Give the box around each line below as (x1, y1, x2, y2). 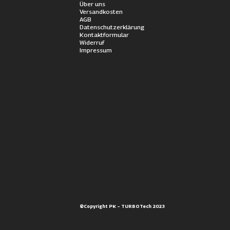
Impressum (79, 46, 112, 54)
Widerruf (79, 39, 104, 46)
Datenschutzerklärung (79, 23, 145, 31)
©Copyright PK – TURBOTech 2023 (79, 204, 165, 209)
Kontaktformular (79, 31, 129, 39)
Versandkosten (79, 8, 123, 15)
